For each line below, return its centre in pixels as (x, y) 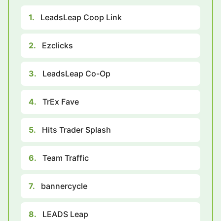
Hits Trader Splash (76, 129)
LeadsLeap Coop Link (81, 17)
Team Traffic (66, 158)
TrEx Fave (61, 101)
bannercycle (64, 186)
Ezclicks (57, 45)
